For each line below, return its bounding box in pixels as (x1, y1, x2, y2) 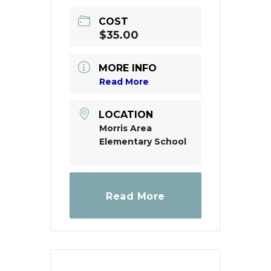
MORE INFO (99, 62, 157, 74)
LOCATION (99, 109, 153, 121)
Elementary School (99, 136, 186, 148)
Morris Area (99, 123, 152, 134)
